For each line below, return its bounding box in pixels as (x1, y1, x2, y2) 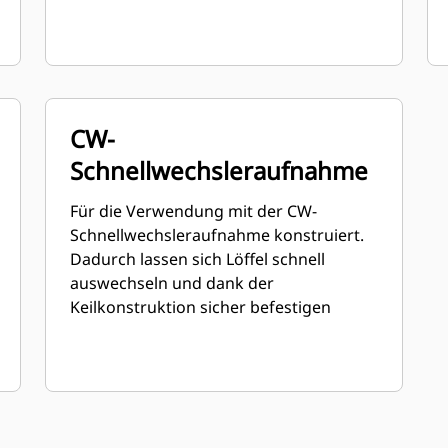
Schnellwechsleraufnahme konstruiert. (70, 224, 365, 246)
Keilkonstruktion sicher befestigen (70, 296, 332, 318)
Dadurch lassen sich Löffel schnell (70, 248, 326, 270)
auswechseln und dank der (70, 272, 275, 294)
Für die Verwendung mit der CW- (70, 200, 318, 222)
